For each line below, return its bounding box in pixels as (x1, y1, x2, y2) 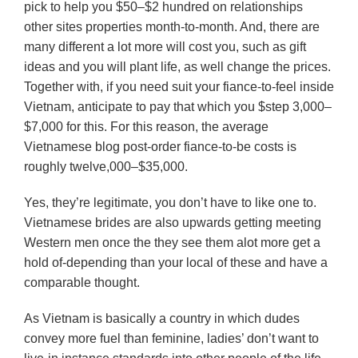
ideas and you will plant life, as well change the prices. (24, 60, 331, 74)
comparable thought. (24, 276, 140, 289)
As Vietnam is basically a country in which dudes (24, 312, 300, 325)
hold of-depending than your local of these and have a (24, 256, 328, 269)
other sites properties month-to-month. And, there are (24, 20, 320, 34)
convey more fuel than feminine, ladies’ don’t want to (24, 332, 319, 345)
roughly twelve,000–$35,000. (24, 160, 188, 173)
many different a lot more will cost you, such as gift (24, 40, 306, 54)
